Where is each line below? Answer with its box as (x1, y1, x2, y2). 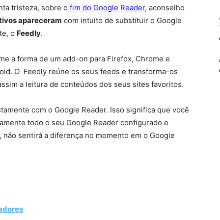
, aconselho (145, 3, 185, 13)
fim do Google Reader (68, 3, 145, 13)
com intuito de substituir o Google (62, 16, 182, 26)
